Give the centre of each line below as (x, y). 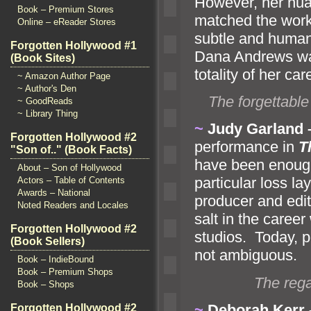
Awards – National (54, 193)
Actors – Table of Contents (71, 180)
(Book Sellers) (48, 241)
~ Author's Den (47, 89)
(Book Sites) (43, 58)
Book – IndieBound (56, 259)
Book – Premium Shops (65, 272)
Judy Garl (240, 129)
